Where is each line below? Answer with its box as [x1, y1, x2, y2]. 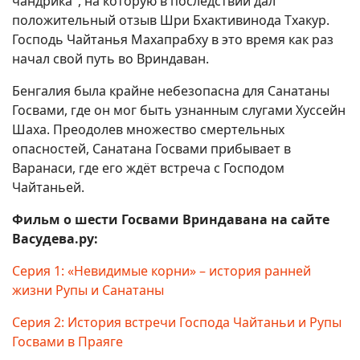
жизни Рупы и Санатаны [12, 281, 164, 299]
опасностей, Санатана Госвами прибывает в [12, 140, 291, 157]
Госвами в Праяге [12, 333, 123, 350]
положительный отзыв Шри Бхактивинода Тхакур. [12, 11, 329, 29]
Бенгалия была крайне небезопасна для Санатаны [12, 82, 329, 100]
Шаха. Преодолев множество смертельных [12, 121, 284, 138]
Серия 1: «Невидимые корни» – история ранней [12, 262, 311, 280]
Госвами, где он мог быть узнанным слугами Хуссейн [12, 101, 346, 119]
